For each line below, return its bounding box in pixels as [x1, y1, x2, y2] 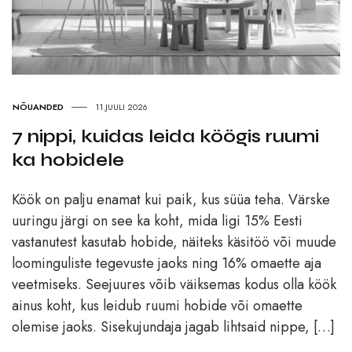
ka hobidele [12, 148, 124, 171]
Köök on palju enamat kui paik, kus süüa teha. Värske [12, 189, 330, 210]
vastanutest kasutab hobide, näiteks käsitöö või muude [12, 231, 336, 252]
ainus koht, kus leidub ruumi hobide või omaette [12, 295, 302, 316]
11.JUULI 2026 [95, 100, 148, 113]
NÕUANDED [13, 100, 64, 113]
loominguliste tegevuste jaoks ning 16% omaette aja [12, 252, 321, 273]
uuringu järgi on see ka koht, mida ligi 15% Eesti [12, 210, 302, 231]
